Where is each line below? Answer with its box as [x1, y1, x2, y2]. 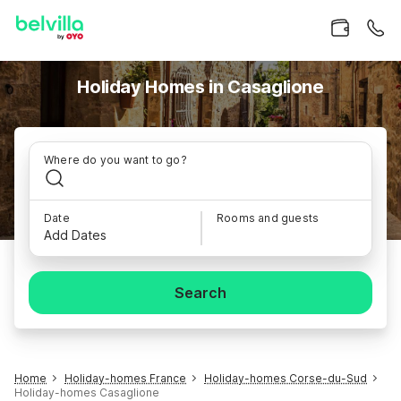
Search [175, 284, 226, 302]
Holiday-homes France [64, 371, 186, 385]
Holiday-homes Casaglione [14, 386, 159, 399]
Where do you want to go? [44, 153, 187, 166]
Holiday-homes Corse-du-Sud [204, 371, 367, 385]
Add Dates [44, 227, 107, 243]
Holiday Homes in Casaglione [77, 76, 324, 98]
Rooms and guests [217, 211, 320, 225]
